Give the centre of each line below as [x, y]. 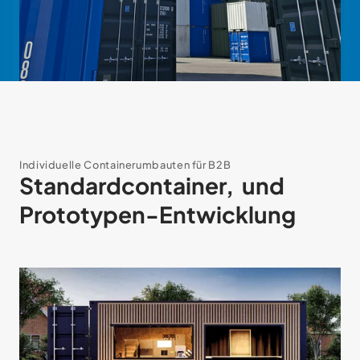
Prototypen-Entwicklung [157, 215]
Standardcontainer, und [152, 186]
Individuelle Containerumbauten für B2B [125, 165]
